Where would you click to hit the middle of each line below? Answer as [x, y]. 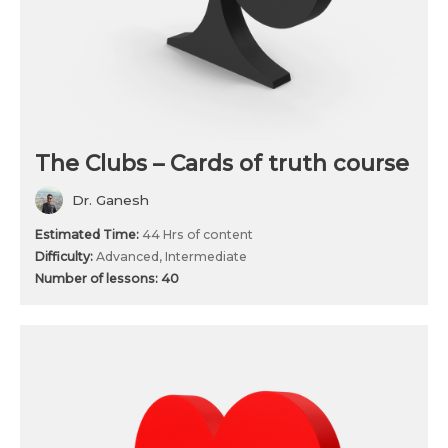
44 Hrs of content [197, 235]
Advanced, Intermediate [171, 257]
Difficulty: [65, 257]
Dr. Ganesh [110, 200]
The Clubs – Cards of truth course [222, 163]
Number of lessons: [98, 279]
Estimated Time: [88, 235]
